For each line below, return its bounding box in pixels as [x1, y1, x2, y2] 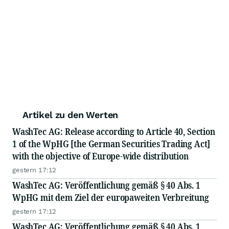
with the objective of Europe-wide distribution [12, 150, 189, 162]
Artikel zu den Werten [22, 109, 119, 120]
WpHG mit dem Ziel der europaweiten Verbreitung [12, 191, 209, 203]
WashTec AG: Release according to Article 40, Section [12, 125, 215, 138]
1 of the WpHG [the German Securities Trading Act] [12, 138, 211, 150]
